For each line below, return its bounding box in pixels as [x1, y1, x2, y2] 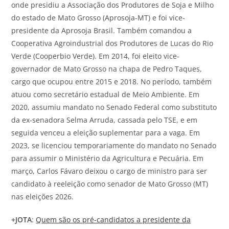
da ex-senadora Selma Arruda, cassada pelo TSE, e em [11, 114, 198, 125]
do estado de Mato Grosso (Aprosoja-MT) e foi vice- [11, 12, 186, 22]
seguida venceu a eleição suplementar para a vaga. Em [11, 127, 200, 138]
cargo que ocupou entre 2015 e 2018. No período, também [11, 76, 212, 86]
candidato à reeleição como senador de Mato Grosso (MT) [11, 178, 209, 189]
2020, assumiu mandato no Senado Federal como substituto [11, 102, 217, 112]
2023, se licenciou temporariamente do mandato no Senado [11, 140, 217, 150]
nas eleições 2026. [11, 191, 74, 201]
